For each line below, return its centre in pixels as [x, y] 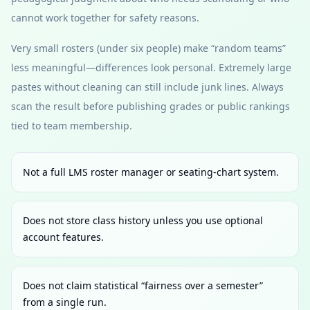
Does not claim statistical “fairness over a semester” [143, 285]
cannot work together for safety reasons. [105, 18]
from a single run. [65, 302]
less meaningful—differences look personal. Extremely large [151, 67]
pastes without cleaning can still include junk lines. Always [147, 87]
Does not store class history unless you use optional [143, 220]
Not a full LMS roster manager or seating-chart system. [151, 172]
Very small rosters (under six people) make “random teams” [148, 48]
